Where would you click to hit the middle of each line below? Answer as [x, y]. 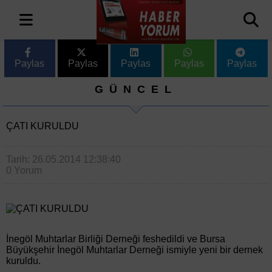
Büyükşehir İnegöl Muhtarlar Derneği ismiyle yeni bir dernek [134, 250]
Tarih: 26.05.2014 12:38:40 [63, 159]
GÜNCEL [136, 89]
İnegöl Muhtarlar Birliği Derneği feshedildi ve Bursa [116, 239]
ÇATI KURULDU [42, 126]
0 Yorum [24, 170]
